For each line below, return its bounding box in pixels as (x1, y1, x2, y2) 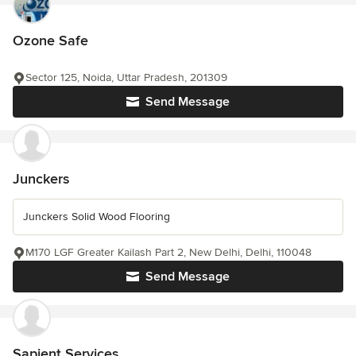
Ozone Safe (13, 32, 88, 49)
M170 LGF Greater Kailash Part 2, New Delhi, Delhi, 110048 (25, 246, 311, 259)
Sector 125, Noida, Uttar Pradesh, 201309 (25, 71, 227, 84)
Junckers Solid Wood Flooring (23, 210, 170, 223)
